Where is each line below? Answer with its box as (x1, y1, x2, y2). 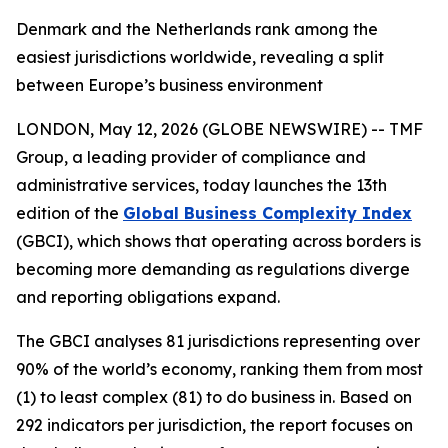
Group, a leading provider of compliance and (16, 147, 366, 167)
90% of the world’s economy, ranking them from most (16, 359, 423, 379)
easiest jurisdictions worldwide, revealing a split (16, 47, 384, 67)
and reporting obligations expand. (16, 287, 280, 307)
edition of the (16, 203, 123, 223)
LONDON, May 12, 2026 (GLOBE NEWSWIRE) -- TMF (16, 119, 423, 139)
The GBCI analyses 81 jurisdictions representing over (16, 331, 420, 351)
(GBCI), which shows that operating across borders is (16, 231, 421, 251)
